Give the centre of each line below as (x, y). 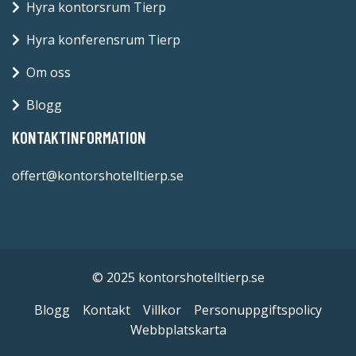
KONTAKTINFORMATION (79, 137)
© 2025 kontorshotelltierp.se (178, 278)
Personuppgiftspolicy (258, 310)
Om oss (48, 73)
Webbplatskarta (178, 330)
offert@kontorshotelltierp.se (98, 176)
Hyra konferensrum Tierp (103, 40)
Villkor (162, 310)
